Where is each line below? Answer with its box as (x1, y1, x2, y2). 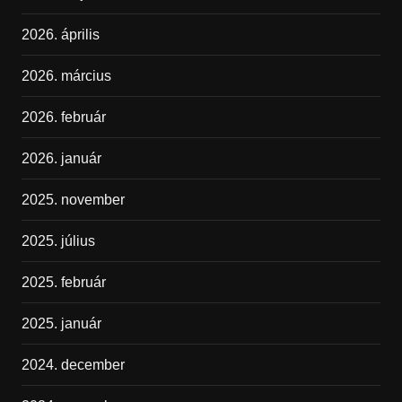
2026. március (21, 68, 111, 84)
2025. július (21, 233, 95, 249)
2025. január (21, 316, 101, 332)
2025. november (21, 192, 125, 208)
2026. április (21, 27, 100, 43)
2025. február (21, 275, 106, 291)
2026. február (21, 109, 106, 126)
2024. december (21, 357, 125, 373)
